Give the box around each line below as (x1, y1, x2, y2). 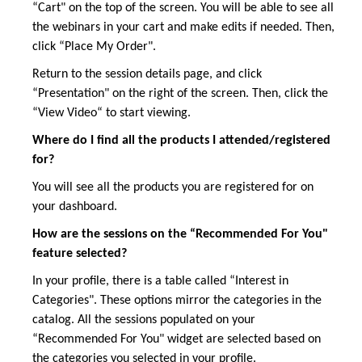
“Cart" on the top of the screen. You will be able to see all (32, 2, 334, 15)
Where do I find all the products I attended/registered (32, 134, 330, 148)
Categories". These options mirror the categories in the (32, 294, 322, 308)
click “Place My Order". (32, 40, 156, 54)
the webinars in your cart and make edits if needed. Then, (32, 21, 335, 35)
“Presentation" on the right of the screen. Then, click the (32, 87, 328, 101)
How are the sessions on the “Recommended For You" (32, 228, 328, 242)
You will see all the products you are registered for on (32, 181, 314, 195)
